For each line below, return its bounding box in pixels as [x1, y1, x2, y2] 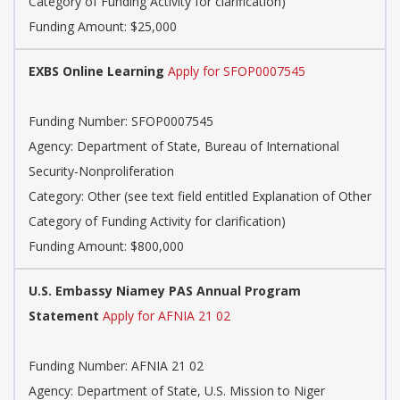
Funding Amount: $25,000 [29, 18, 177, 36]
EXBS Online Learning [29, 62, 164, 80]
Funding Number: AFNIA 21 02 [29, 357, 204, 375]
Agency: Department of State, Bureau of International [29, 137, 339, 155]
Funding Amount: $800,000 [29, 237, 184, 255]
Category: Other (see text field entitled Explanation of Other [29, 187, 371, 205]
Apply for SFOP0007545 [168, 62, 305, 80]
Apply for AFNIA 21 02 [103, 307, 230, 325]
